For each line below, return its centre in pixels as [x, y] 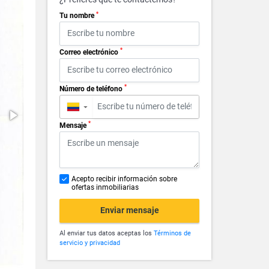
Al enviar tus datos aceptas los [107, 233]
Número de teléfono [92, 89]
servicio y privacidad [90, 243]
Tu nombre [78, 16]
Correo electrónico [90, 52]
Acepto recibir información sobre [124, 179]
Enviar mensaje [129, 210]
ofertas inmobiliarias [105, 187]
